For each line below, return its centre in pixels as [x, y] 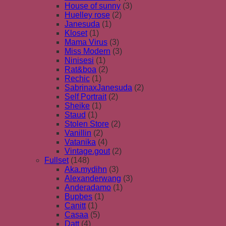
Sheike [77, 105]
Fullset [56, 160]
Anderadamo [88, 187]
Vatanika [80, 142]
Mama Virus [86, 42]
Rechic [77, 78]
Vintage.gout [87, 151]
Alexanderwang [93, 178]
